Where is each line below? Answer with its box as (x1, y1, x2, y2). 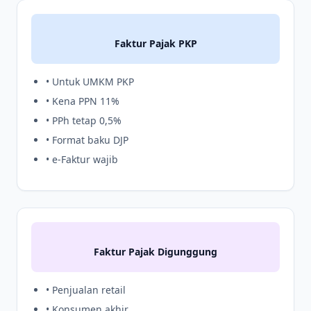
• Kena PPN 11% (46, 94, 119, 108)
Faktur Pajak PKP (114, 37, 197, 51)
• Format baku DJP (46, 133, 128, 147)
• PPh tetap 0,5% (46, 114, 121, 128)
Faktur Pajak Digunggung (94, 245, 217, 259)
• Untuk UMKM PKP (46, 75, 134, 89)
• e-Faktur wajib (46, 153, 118, 167)
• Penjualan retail (46, 283, 126, 297)
